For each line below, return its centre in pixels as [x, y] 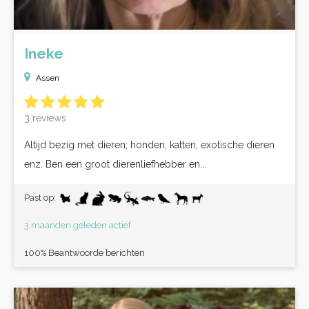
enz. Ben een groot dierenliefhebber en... [115, 164]
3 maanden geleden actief [78, 225]
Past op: [41, 198]
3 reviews [45, 118]
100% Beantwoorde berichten [84, 253]
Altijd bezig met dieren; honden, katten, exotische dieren [149, 145]
